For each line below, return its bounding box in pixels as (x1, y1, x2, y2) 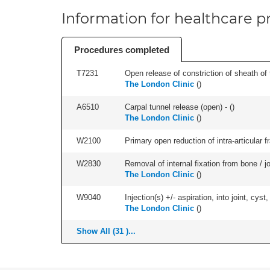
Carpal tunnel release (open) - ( (125, 102, 232, 111)
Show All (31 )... (77, 227, 136, 236)
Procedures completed (74, 45, 169, 55)
